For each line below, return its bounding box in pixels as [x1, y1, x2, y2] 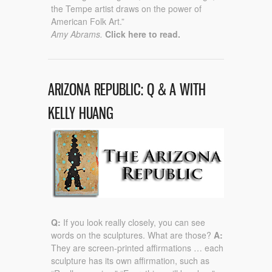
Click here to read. [105, 28, 180, 41]
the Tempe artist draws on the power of [51, 2, 202, 15]
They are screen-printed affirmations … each [51, 242, 223, 254]
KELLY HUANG [48, 103, 114, 123]
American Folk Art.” [51, 15, 124, 28]
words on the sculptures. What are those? [51, 229, 214, 242]
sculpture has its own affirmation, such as [51, 254, 209, 267]
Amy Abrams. [51, 28, 103, 41]
